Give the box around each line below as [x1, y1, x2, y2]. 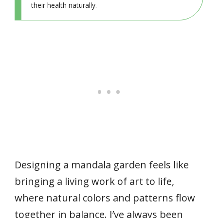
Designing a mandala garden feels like [15, 158, 189, 171]
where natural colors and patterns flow [15, 191, 195, 204]
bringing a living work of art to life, [15, 174, 174, 188]
